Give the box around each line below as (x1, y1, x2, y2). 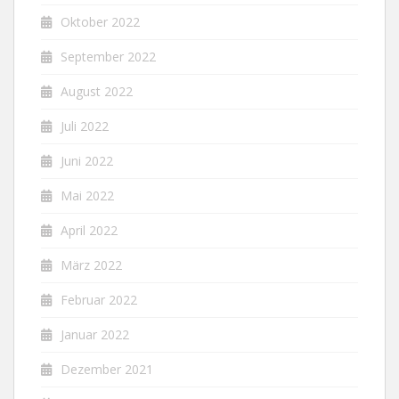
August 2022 (61, 83, 133, 100)
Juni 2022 (61, 152, 113, 169)
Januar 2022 (61, 326, 129, 343)
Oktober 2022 (61, 13, 140, 30)
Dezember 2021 (61, 361, 153, 378)
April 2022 (61, 222, 118, 239)
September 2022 (61, 48, 156, 65)
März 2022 (61, 256, 122, 273)
